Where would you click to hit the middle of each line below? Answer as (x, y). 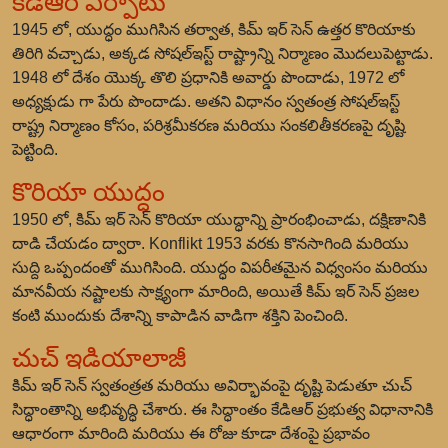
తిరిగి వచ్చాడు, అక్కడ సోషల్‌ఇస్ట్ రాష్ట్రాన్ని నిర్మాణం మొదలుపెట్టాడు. (222, 53)
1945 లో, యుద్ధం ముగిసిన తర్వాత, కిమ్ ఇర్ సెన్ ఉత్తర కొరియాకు (214, 29)
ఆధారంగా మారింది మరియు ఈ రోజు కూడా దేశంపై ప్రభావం (191, 433)
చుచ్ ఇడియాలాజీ (99, 358)
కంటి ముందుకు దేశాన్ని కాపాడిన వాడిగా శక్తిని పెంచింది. (180, 315)
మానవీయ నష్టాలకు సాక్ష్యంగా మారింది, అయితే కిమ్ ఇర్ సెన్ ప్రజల (215, 291)
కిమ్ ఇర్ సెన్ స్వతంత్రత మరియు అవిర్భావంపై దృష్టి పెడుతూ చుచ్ (212, 385)
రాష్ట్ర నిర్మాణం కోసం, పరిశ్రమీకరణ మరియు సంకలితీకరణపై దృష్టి (208, 125)
